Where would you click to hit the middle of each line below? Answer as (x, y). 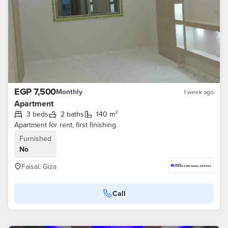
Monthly (69, 92)
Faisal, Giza (39, 166)
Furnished (35, 138)
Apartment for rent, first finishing (65, 125)
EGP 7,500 (35, 92)
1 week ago (199, 92)
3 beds (39, 114)
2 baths (74, 114)
